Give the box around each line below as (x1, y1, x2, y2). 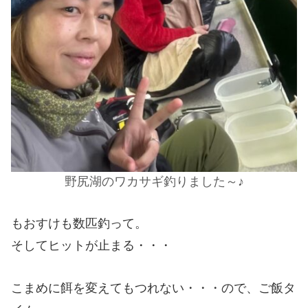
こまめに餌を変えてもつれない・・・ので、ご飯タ (11, 281, 296, 296)
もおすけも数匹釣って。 (11, 216, 147, 230)
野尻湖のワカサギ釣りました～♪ (64, 174, 244, 188)
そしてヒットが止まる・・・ (11, 238, 172, 252)
